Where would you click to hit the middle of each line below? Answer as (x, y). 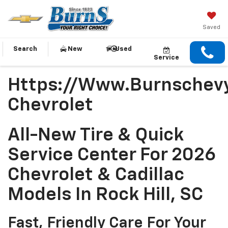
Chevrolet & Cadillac (96, 175)
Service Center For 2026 (111, 155)
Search (25, 49)
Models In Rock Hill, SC (105, 195)
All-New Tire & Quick (96, 135)
